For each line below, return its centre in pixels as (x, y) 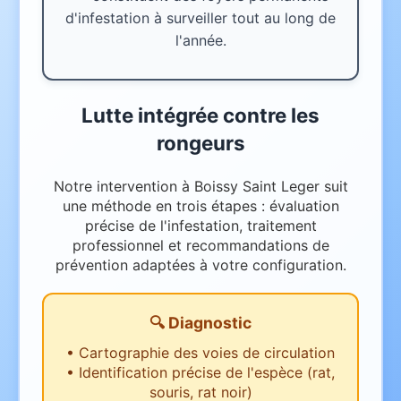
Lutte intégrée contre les (200, 115)
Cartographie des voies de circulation (207, 353)
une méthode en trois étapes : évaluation (200, 206)
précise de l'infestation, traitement (200, 226)
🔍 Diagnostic (200, 323)
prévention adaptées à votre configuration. (200, 265)
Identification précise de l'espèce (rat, (207, 373)
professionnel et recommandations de (200, 246)
